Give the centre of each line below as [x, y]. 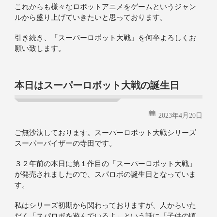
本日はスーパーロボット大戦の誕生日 [97, 85]
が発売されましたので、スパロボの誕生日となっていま [105, 175]
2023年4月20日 [180, 116]
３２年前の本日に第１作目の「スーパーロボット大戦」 [105, 164]
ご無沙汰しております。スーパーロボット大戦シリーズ [105, 133]
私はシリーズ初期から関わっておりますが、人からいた [105, 206]
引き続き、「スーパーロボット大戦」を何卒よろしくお [105, 38]
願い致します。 [40, 49]
